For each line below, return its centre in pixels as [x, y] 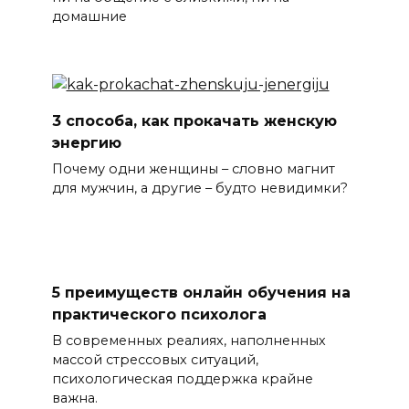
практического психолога [159, 314]
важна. [74, 399]
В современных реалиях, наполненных [189, 341]
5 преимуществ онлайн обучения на [201, 292]
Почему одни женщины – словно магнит [193, 169]
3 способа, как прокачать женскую [194, 121]
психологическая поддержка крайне [182, 379]
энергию [86, 142]
